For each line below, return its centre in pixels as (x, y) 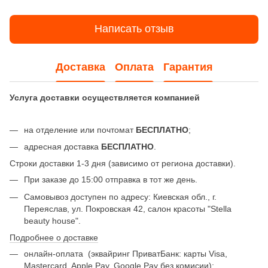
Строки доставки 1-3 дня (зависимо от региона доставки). (123, 164)
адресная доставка (63, 146)
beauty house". (52, 220)
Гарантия (188, 67)
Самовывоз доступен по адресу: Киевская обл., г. (120, 197)
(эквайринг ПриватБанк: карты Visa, (156, 254)
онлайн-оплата (55, 254)
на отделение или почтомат (80, 130)
